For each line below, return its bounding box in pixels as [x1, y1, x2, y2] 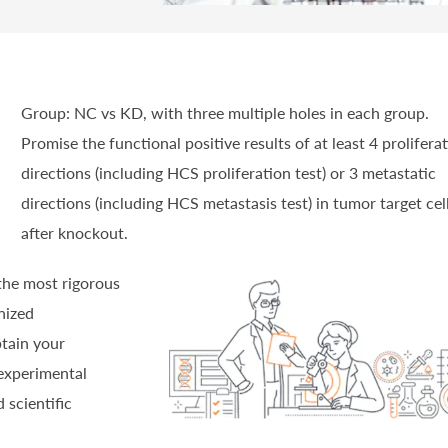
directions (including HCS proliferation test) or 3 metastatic [20, 163, 436, 183]
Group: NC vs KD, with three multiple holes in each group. [20, 103, 429, 123]
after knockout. [20, 223, 128, 243]
